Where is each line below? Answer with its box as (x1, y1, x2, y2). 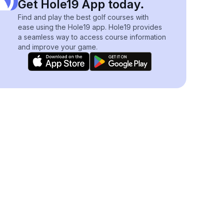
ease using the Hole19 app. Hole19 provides (18, 23, 162, 31)
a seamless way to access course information (18, 33, 166, 41)
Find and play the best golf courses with (18, 13, 149, 21)
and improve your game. (18, 43, 98, 51)
